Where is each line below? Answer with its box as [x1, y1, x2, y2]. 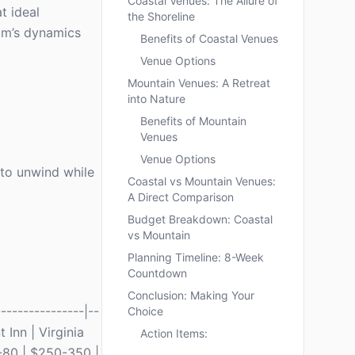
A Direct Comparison [128, 190, 234, 204]
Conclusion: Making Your [128, 288, 254, 302]
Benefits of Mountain [140, 114, 246, 128]
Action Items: [140, 326, 208, 340]
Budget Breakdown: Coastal [128, 212, 273, 226]
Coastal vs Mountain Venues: [128, 174, 276, 188]
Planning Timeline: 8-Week [128, 250, 264, 264]
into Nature [128, 92, 185, 105]
